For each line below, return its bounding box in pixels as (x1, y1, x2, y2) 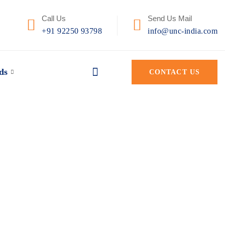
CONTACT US (149, 68, 200, 76)
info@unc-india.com (148, 27, 217, 35)
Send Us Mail (148, 14, 192, 23)
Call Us (42, 14, 66, 23)
